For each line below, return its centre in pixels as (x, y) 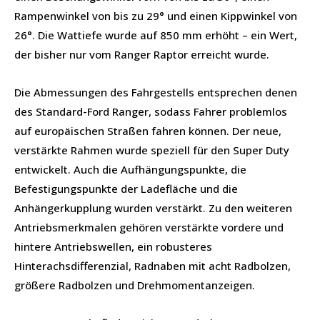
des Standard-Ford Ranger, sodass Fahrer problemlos (151, 111)
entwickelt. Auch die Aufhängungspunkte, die (130, 169)
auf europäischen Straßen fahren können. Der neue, (148, 130)
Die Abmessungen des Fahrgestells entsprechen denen (156, 92)
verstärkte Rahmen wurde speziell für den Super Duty (152, 150)
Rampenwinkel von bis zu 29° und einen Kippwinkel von (156, 15)
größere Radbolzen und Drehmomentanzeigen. (135, 285)
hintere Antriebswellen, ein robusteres (113, 246)
